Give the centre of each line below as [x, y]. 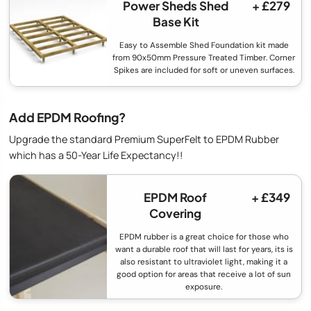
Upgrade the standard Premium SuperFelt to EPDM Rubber [144, 140]
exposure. [204, 287]
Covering [176, 213]
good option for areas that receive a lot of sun [204, 275]
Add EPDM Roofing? [67, 117]
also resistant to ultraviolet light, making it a [204, 262]
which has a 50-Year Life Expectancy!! [96, 155]
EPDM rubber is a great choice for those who [204, 237]
